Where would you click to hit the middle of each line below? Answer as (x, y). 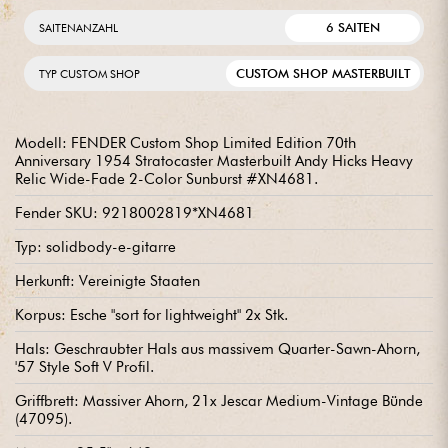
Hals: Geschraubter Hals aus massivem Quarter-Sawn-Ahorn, (217, 348)
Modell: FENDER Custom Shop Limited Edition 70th (185, 142)
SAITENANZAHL (78, 27)
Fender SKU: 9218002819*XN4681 (134, 212)
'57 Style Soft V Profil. (84, 366)
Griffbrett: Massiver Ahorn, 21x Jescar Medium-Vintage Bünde (219, 400)
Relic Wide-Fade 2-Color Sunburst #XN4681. (166, 178)
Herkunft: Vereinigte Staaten (107, 280)
